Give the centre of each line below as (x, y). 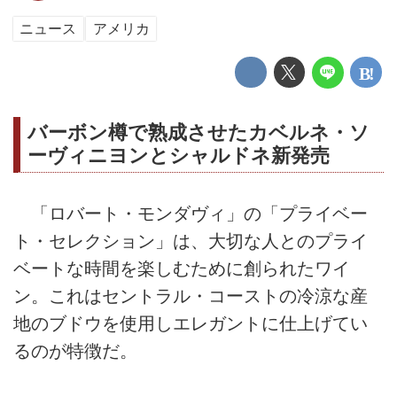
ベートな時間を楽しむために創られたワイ (182, 268)
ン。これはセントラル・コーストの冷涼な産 (191, 296)
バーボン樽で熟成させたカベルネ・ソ (198, 132)
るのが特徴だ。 (75, 350)
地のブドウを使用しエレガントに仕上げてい (191, 323)
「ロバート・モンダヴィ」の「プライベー (191, 213)
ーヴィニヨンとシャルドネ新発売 (179, 155)
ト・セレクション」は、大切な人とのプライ (191, 241)
